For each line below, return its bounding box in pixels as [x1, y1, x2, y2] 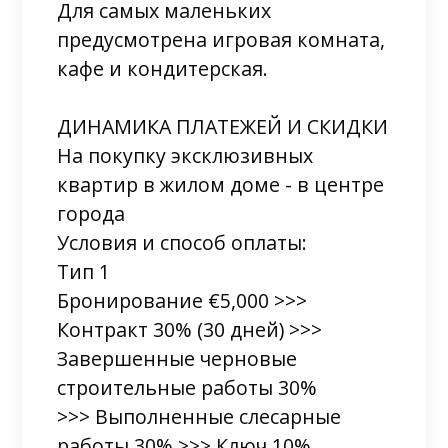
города [57, 199, 126, 227]
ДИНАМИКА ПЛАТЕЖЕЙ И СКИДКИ [57, 112, 389, 140]
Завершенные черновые [57, 344, 298, 372]
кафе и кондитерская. [57, 54, 269, 82]
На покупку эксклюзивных [57, 141, 314, 169]
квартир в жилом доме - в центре [57, 170, 385, 198]
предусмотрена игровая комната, [57, 25, 386, 53]
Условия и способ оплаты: [57, 228, 308, 256]
